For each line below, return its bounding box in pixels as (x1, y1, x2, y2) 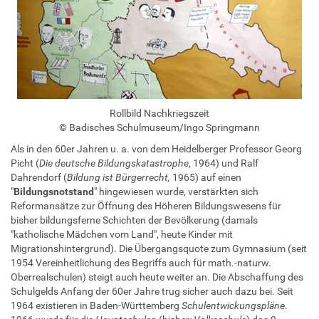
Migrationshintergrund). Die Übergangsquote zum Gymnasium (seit (11, 242, 307, 254)
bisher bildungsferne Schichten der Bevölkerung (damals (11, 214, 258, 226)
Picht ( (11, 157, 39, 169)
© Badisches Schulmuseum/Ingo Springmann (59, 121, 260, 133)
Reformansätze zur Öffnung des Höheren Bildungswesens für (11, 199, 281, 211)
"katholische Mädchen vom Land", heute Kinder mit (11, 228, 233, 240)
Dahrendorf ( (11, 171, 67, 183)
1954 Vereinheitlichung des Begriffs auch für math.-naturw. (11, 256, 271, 268)
